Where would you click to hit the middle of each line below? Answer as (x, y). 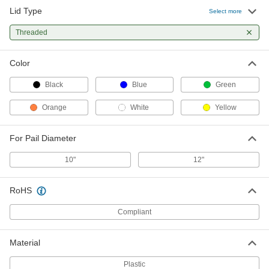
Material (25, 243)
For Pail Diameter (43, 138)
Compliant (134, 212)
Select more (225, 11)
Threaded (32, 32)
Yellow (225, 107)
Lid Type (26, 11)
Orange (54, 107)
